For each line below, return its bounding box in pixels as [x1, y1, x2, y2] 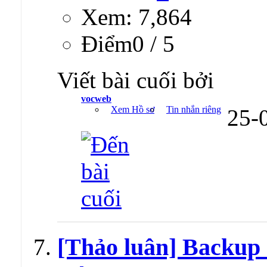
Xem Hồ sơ [111, 104, 154, 114]
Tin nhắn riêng [166, 104, 221, 114]
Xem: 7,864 [81, 4, 192, 30]
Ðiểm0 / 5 [81, 30, 175, 57]
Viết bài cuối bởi [57, 67, 214, 93]
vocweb [81, 93, 111, 104]
